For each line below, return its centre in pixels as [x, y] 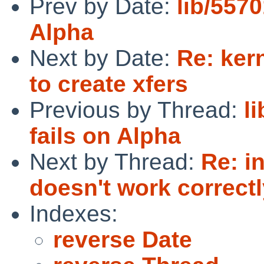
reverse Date [123, 239]
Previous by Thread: [137, 110]
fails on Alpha [105, 136]
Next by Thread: [115, 161]
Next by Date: [103, 58]
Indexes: [74, 213]
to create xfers [109, 84]
